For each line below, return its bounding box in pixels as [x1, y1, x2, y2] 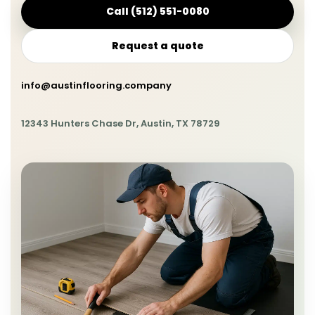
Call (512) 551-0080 [105, 4, 210, 19]
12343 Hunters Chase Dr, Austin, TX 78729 [21, 116, 220, 130]
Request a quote [111, 38, 204, 53]
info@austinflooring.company [21, 78, 172, 92]
